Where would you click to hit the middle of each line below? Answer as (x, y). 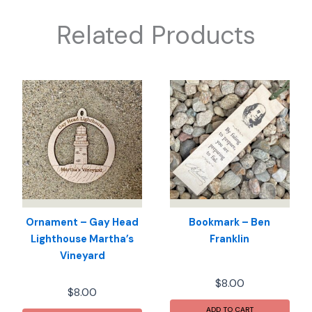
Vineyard (82, 256)
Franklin (230, 240)
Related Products (156, 35)
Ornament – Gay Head (83, 223)
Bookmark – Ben (230, 223)
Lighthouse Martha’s (83, 240)
